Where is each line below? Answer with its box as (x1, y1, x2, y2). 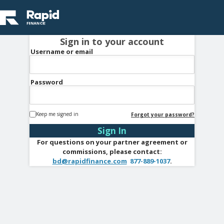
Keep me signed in (36, 110, 78, 117)
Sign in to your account (60, 35, 164, 47)
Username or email (30, 47, 93, 56)
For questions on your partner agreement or (36, 137, 187, 146)
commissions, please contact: (62, 147, 162, 156)
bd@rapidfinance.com (52, 156, 127, 165)
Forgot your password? (131, 111, 194, 118)
